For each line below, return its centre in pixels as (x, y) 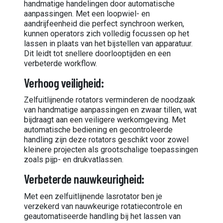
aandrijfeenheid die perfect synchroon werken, (104, 23)
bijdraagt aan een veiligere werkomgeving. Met (105, 120)
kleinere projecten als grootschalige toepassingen (111, 150)
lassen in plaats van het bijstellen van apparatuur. (108, 43)
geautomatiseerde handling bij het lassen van (102, 216)
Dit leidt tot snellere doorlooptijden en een (97, 53)
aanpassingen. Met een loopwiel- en (87, 13)
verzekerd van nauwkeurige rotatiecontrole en (103, 206)
